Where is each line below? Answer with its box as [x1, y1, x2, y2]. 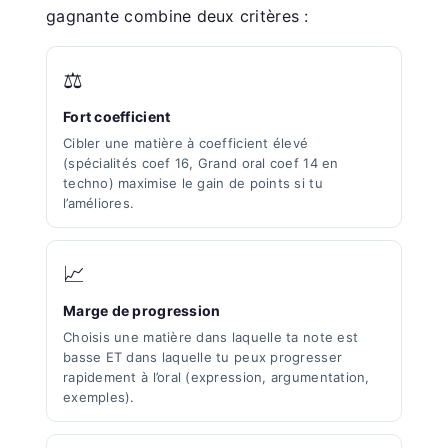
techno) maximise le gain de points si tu [63, 174, 323, 191]
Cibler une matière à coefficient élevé [63, 134, 309, 151]
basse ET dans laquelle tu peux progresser [63, 348, 343, 365]
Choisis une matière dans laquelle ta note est [63, 328, 359, 345]
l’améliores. [63, 194, 135, 211]
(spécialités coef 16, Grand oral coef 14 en [63, 154, 339, 171]
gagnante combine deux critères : [46, 5, 309, 26]
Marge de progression [63, 301, 221, 319]
